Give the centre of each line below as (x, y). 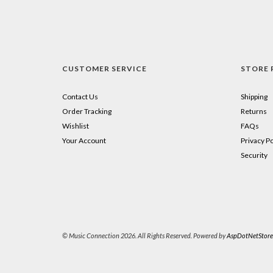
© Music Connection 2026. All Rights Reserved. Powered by (144, 236)
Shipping (254, 97)
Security (254, 155)
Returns (253, 112)
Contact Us (80, 97)
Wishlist (76, 126)
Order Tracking (87, 112)
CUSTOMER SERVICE (105, 69)
